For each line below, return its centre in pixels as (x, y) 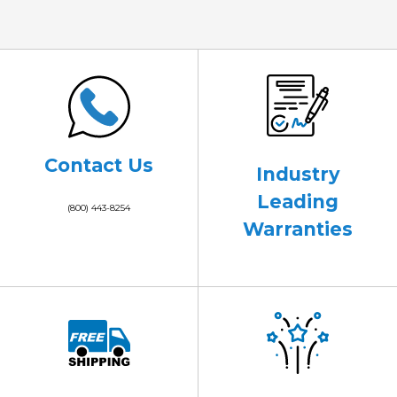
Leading (298, 202)
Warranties (298, 230)
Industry (298, 175)
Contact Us (99, 166)
